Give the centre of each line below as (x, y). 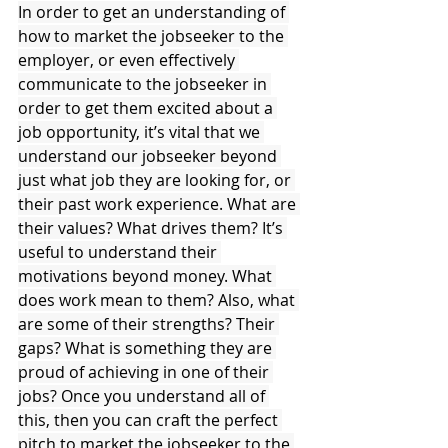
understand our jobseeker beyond (149, 156)
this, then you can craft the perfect (150, 420)
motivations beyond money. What (147, 276)
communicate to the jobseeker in (144, 84)
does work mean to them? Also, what (158, 300)
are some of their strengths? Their (148, 324)
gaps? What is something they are (147, 348)
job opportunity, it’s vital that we (141, 132)
